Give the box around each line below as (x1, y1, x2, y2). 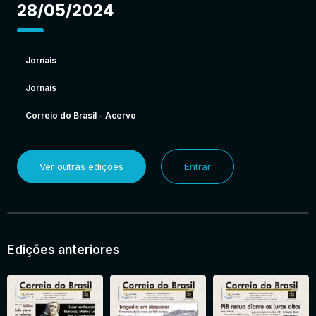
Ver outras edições (39, 160, 123, 172)
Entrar (184, 160, 211, 172)
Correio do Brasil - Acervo (25, 109, 136, 121)
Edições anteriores (7, 241, 120, 257)
